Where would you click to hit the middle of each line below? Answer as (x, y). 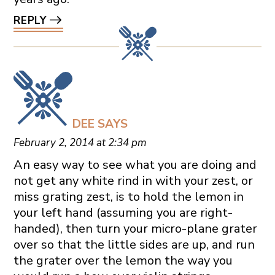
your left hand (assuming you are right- (123, 213)
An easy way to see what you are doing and (135, 165)
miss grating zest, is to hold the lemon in (128, 197)
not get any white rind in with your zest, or (133, 181)
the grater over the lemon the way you (123, 261)
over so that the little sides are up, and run (134, 245)
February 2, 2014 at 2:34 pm (80, 143)
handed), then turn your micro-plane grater (135, 229)
